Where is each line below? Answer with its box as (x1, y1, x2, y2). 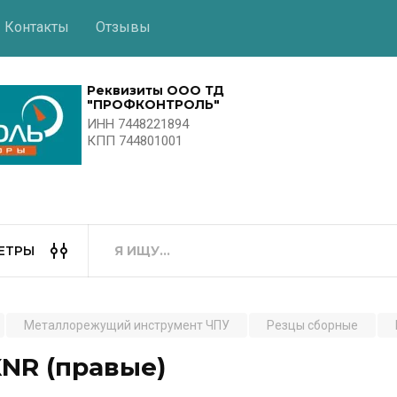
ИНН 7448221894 (86, 115, 189, 132)
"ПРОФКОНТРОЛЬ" (86, 96, 220, 113)
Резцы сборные (267, 317, 358, 332)
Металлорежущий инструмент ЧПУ (24, 317, 230, 332)
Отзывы (96, 19, 151, 35)
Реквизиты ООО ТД (86, 82, 224, 98)
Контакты (4, 19, 69, 35)
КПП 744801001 (86, 132, 183, 149)
